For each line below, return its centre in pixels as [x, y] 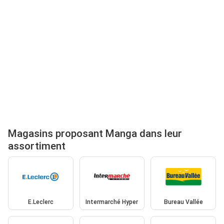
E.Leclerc [40, 202]
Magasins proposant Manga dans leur [95, 133]
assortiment [37, 146]
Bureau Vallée [183, 202]
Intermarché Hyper [112, 202]
